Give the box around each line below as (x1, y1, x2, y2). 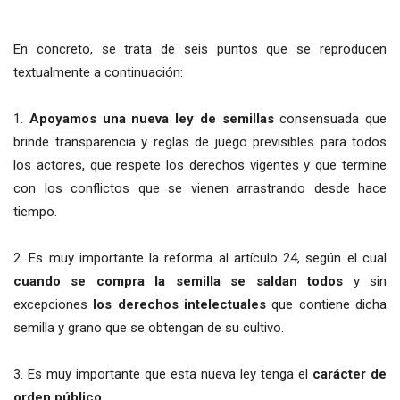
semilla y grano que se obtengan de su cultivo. (13, 320, 284, 337)
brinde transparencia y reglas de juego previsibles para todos (13, 134, 387, 151)
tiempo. (13, 204, 57, 221)
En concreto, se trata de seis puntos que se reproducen (13, 41, 387, 58)
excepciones (13, 296, 94, 313)
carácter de (312, 366, 387, 383)
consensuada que (279, 111, 387, 128)
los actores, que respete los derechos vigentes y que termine (13, 157, 387, 174)
